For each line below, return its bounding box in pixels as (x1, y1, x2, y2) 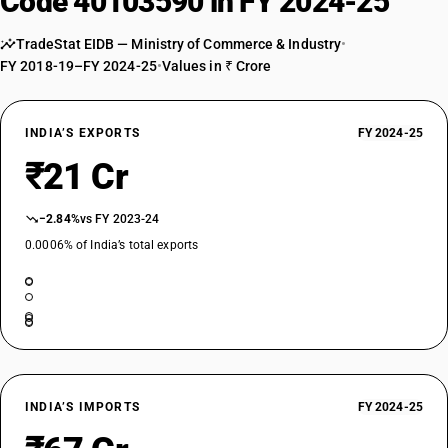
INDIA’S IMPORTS (25, 400, 140, 414)
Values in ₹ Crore (161, 58, 272, 74)
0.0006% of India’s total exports (25, 238, 199, 252)
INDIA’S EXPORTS (25, 126, 140, 140)
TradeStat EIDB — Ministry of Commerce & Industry (16, 36, 342, 52)
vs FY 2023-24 (79, 212, 160, 226)
